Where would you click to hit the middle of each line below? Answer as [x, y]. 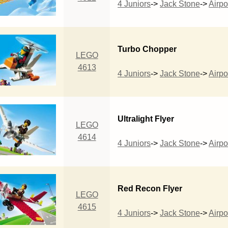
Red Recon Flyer [150, 188]
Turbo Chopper [147, 49]
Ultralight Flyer [146, 119]
